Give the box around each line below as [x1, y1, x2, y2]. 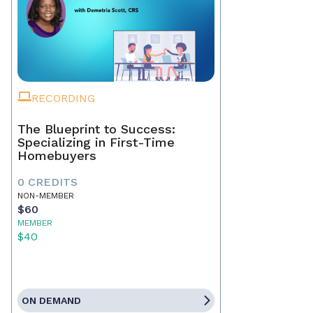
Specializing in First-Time [17, 135, 176, 150]
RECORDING [31, 92, 95, 105]
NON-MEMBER [17, 191, 74, 201]
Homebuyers [17, 148, 96, 163]
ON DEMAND [22, 295, 81, 307]
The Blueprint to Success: [17, 122, 175, 137]
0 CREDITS [17, 175, 78, 189]
